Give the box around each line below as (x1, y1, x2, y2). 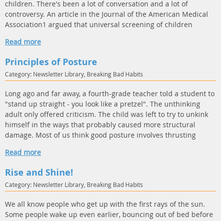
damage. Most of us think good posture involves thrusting (5, 130, 196, 140)
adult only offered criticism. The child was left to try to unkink (5, 110, 208, 119)
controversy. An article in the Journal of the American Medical (5, 9, 208, 19)
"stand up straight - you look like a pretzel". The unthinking (5, 99, 200, 109)
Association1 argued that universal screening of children (5, 20, 192, 29)
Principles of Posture (5, 56, 97, 68)
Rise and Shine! (5, 166, 73, 179)
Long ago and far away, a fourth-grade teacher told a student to (5, 89, 215, 98)
